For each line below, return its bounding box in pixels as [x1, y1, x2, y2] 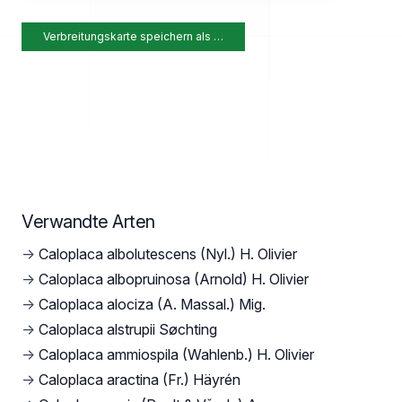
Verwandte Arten [22, 210, 155, 232]
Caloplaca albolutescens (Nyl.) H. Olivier [39, 244, 297, 263]
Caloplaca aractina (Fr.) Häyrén [39, 370, 240, 389]
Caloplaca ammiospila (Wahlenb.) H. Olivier [39, 345, 314, 363]
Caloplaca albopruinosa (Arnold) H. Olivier [39, 269, 309, 288]
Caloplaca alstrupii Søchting [39, 319, 217, 338]
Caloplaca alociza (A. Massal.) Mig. [39, 294, 266, 313]
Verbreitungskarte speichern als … [43, 29, 223, 43]
